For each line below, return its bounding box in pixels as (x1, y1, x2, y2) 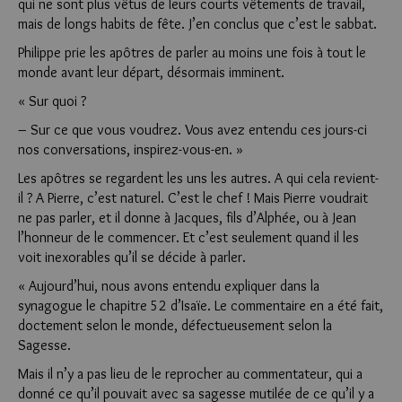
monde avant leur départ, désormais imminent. (18, 64, 284, 81)
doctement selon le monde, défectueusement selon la (18, 317, 332, 334)
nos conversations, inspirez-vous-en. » (18, 141, 243, 158)
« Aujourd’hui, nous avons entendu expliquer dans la (18, 277, 319, 294)
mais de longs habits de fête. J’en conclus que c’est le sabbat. (18, 15, 377, 32)
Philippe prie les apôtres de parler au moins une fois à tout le (18, 44, 366, 61)
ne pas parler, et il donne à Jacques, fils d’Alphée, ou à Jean (18, 209, 356, 226)
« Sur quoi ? (18, 92, 86, 109)
